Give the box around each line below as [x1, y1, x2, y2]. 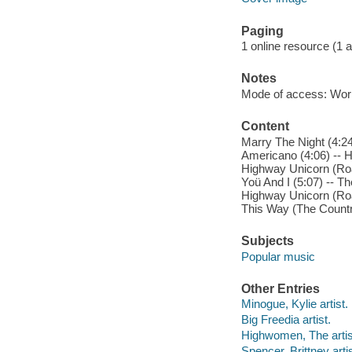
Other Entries [240, 281, 320, 295]
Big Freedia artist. [240, 313, 331, 327]
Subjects [240, 234, 294, 248]
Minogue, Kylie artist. [240, 297, 348, 311]
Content [240, 119, 289, 134]
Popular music [240, 249, 315, 263]
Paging [240, 24, 284, 38]
